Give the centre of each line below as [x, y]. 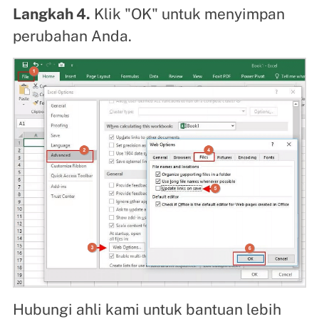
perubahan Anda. [72, 36]
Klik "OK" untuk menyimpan [187, 14]
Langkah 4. [51, 14]
